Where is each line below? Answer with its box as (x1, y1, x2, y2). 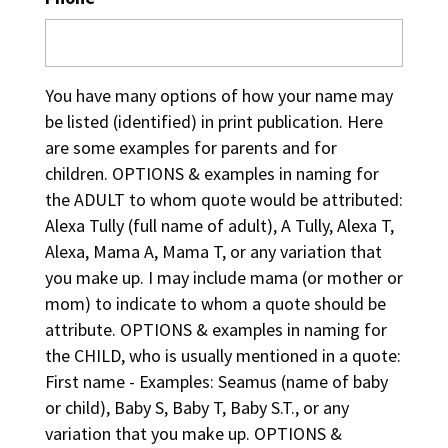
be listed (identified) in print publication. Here (44, 110, 383, 134)
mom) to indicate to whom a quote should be (44, 292, 386, 316)
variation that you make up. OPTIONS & (44, 422, 342, 446)
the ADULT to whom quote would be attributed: (44, 188, 403, 212)
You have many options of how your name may (44, 84, 393, 108)
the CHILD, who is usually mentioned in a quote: (44, 344, 401, 368)
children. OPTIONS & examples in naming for (44, 162, 379, 186)
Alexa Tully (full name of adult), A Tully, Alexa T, (44, 214, 394, 238)
